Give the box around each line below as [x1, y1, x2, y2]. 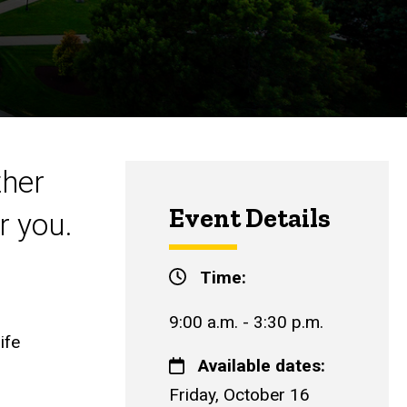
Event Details [169, 201, 331, 233]
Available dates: [197, 355, 325, 377]
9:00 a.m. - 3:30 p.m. [169, 311, 323, 333]
